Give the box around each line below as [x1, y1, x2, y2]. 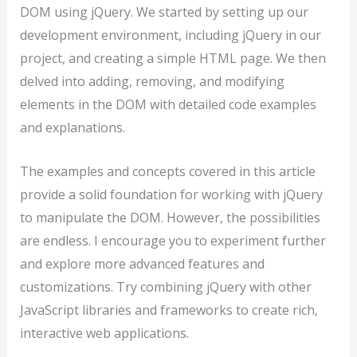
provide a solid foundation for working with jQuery [19, 185, 323, 203]
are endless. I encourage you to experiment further [19, 231, 326, 249]
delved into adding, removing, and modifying [19, 73, 284, 90]
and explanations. [19, 119, 125, 136]
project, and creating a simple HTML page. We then [19, 49, 326, 67]
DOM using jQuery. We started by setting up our [19, 3, 308, 21]
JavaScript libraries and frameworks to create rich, [19, 300, 318, 319]
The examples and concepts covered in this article [19, 162, 316, 180]
